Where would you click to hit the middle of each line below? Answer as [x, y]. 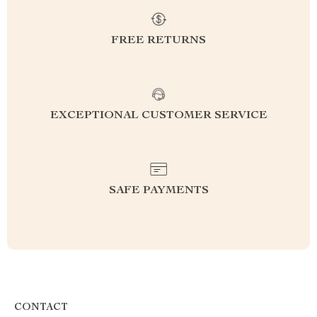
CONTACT [41, 307]
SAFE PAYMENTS [158, 191]
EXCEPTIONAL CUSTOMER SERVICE [158, 116]
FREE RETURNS [158, 41]
